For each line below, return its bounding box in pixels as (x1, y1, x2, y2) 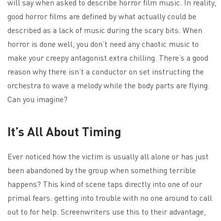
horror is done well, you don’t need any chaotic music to (7, 38, 199, 49)
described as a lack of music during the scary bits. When (7, 24, 202, 35)
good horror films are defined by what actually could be (7, 10, 196, 21)
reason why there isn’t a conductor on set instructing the (7, 66, 204, 76)
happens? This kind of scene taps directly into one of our (7, 178, 202, 189)
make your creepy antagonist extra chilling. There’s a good (7, 52, 208, 63)
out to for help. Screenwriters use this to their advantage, (7, 206, 206, 217)
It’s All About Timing (7, 123, 121, 139)
